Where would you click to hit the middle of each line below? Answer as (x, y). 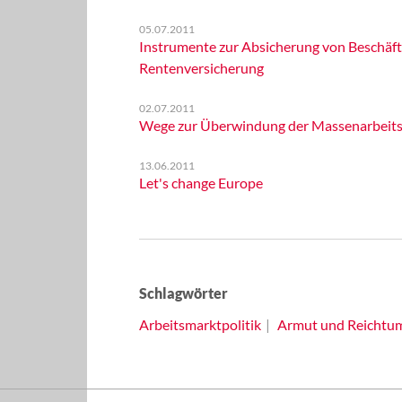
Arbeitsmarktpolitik (200, 324)
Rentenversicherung (201, 68)
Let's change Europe (201, 183)
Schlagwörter (183, 293)
